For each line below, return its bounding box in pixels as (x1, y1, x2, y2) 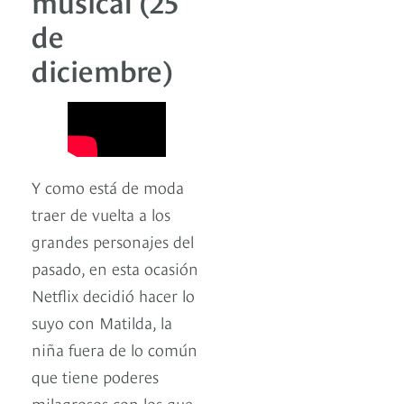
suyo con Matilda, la (32, 309, 172, 333)
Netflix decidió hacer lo (32, 282, 195, 306)
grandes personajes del (32, 228, 194, 252)
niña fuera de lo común (32, 336, 197, 360)
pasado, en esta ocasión (32, 255, 198, 279)
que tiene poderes (32, 363, 159, 387)
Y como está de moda (32, 174, 184, 197)
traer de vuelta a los (32, 201, 170, 225)
